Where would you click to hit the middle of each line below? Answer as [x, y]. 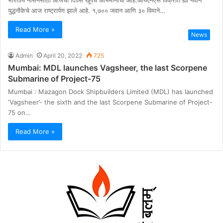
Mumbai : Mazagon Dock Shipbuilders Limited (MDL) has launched [111, 91]
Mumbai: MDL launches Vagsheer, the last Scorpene [108, 67]
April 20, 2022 [63, 55]
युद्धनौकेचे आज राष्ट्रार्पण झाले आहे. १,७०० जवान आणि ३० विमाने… [87, 10]
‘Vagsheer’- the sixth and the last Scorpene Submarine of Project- [110, 102]
